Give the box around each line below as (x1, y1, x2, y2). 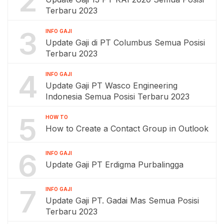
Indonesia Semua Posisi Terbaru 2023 (45, 91, 189, 102)
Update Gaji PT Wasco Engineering (45, 80, 177, 91)
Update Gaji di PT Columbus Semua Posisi (45, 37, 205, 48)
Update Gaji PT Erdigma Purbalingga (45, 159, 183, 170)
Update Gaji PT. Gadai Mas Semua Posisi (45, 195, 199, 206)
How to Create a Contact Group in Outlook (45, 123, 208, 134)
